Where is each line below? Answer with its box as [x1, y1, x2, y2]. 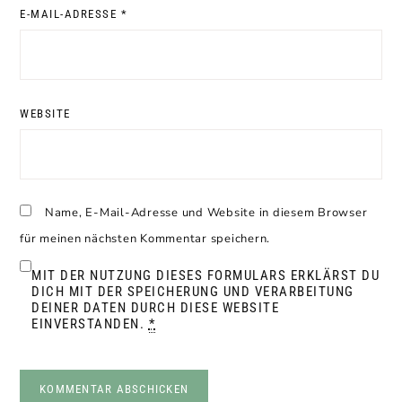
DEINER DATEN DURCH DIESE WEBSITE [31, 300, 279, 316]
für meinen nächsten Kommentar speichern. [20, 231, 270, 247]
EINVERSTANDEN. [31, 316, 149, 332]
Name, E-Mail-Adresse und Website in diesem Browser [44, 205, 368, 221]
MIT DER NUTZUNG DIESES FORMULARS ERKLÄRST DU [31, 267, 380, 284]
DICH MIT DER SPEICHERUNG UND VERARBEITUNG [31, 284, 354, 300]
